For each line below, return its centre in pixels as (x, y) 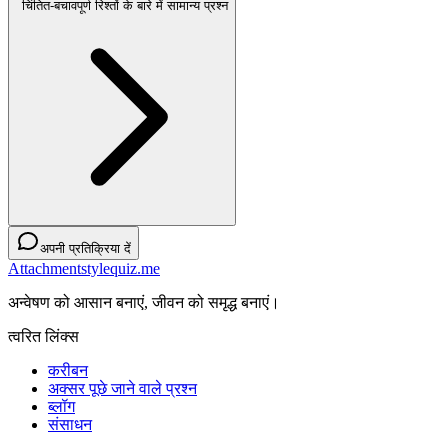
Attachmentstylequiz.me (84, 268)
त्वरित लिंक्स (43, 336)
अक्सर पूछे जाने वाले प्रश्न (122, 388)
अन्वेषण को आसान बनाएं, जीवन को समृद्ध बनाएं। (144, 302)
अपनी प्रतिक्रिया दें (85, 248)
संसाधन (70, 424)
